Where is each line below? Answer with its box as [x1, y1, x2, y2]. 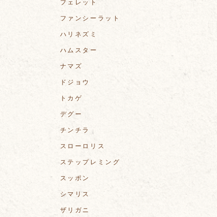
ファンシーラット [60, 15, 121, 22]
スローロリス [60, 142, 106, 150]
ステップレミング [60, 158, 121, 166]
